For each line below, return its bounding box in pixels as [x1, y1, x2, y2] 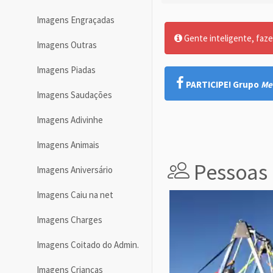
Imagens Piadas [37, 64, 96, 76]
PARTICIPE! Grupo [186, 79, 261, 90]
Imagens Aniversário [37, 164, 113, 176]
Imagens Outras [37, 39, 97, 51]
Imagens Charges [37, 214, 102, 226]
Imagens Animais [37, 139, 99, 151]
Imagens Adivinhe [37, 114, 103, 126]
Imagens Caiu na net [37, 189, 113, 201]
